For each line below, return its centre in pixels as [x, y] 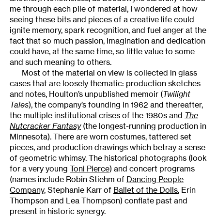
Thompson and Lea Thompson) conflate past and [99, 201]
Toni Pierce [90, 169]
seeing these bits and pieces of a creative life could [102, 20]
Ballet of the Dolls [146, 190]
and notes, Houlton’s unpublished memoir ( [86, 94]
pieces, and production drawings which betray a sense [108, 147]
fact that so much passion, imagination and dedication [108, 41]
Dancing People [155, 179]
